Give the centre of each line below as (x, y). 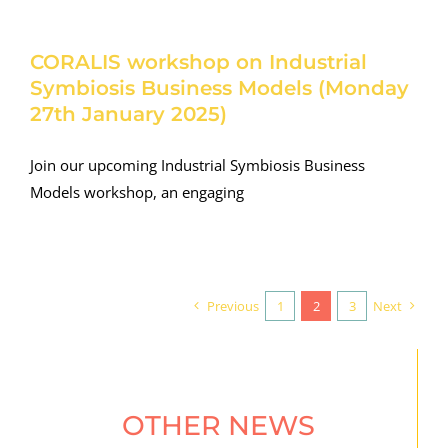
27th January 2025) (128, 114)
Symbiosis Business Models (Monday (219, 88)
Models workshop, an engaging (136, 192)
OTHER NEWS (218, 426)
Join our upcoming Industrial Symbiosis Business (197, 165)
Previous (233, 306)
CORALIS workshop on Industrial (198, 62)
